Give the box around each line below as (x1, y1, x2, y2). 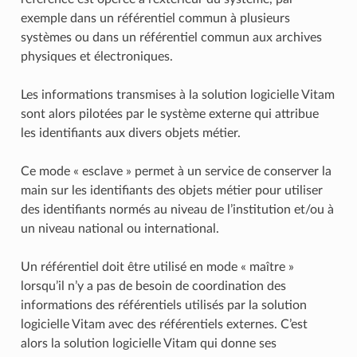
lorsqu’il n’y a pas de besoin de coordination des (20, 279, 286, 292)
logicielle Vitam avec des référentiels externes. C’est (20, 317, 308, 331)
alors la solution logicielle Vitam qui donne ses (20, 336, 277, 350)
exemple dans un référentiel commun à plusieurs (20, 11, 290, 25)
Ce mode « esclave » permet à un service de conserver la (20, 164, 331, 178)
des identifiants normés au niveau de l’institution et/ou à (20, 202, 334, 216)
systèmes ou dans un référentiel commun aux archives (20, 30, 322, 44)
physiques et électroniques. (20, 49, 173, 63)
